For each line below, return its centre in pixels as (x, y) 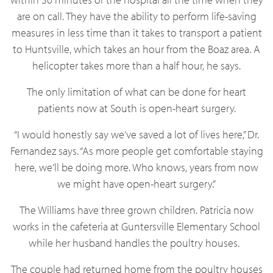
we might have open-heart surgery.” (136, 184)
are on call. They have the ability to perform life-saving (136, 16)
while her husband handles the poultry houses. (134, 243)
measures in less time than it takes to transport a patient (136, 33)
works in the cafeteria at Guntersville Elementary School (136, 226)
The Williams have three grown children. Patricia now (136, 210)
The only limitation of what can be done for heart (136, 92)
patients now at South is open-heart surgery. (136, 108)
